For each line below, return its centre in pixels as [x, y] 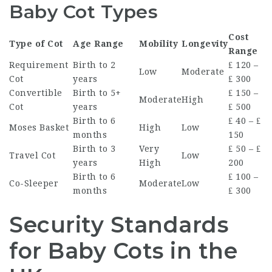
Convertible [36, 93]
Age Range [98, 43]
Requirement [39, 65]
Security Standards [119, 224]
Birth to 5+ [97, 93]
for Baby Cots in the [123, 250]
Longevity [205, 43]
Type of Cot [36, 43]
